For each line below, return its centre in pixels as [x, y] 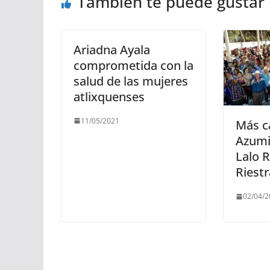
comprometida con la [133, 65]
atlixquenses [109, 96]
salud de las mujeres [131, 81]
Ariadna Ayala [112, 49]
